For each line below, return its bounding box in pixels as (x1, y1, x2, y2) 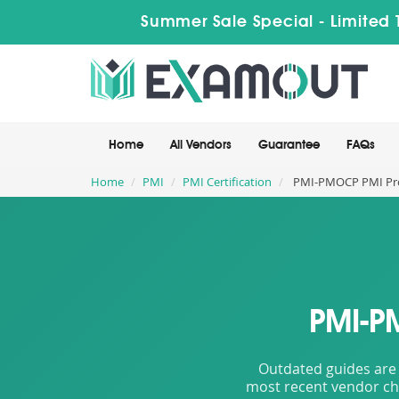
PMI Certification (183, 174, 272, 190)
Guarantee (258, 139, 320, 151)
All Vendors (170, 139, 232, 151)
